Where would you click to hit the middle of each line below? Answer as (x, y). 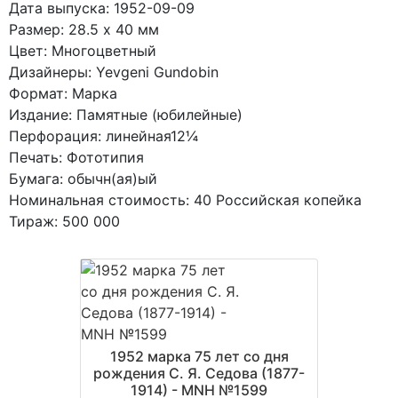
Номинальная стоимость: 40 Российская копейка (185, 199)
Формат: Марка (63, 93)
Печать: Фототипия (76, 157)
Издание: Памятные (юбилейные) (126, 114)
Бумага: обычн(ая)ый (83, 178)
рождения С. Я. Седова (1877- (199, 373)
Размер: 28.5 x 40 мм (84, 29)
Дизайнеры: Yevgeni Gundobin (114, 72)
